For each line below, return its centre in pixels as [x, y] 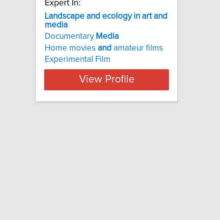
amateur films [137, 48]
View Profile [107, 80]
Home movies [71, 48]
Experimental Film [78, 59]
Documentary [70, 37]
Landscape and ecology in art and [106, 16]
